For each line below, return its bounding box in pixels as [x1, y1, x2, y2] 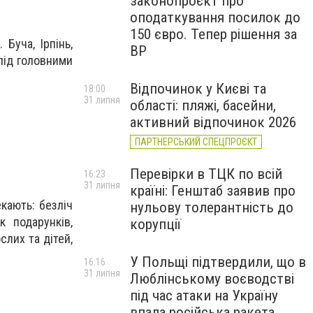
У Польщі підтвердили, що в [130, 254, 306, 270]
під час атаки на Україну [130, 287, 278, 304]
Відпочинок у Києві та [130, 80, 266, 97]
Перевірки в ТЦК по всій [130, 166, 282, 182]
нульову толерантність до [130, 199, 293, 216]
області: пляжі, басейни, [130, 97, 276, 114]
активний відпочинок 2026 [130, 114, 296, 131]
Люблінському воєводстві [130, 270, 294, 287]
